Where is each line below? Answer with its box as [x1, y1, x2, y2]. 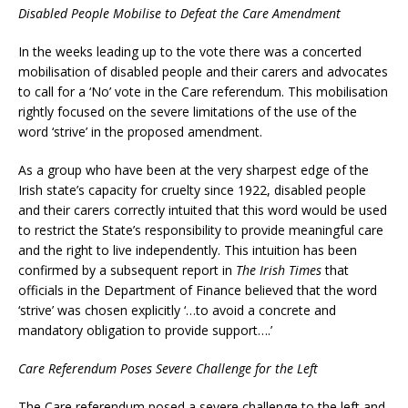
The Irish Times [236, 260, 321, 279]
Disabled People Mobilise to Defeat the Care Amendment [18, 4, 341, 22]
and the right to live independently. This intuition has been [18, 240, 357, 259]
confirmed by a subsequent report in [18, 260, 236, 279]
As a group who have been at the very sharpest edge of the [18, 160, 369, 178]
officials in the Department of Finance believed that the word [18, 280, 377, 299]
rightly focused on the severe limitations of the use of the [18, 102, 357, 120]
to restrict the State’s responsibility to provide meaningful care [18, 220, 383, 239]
